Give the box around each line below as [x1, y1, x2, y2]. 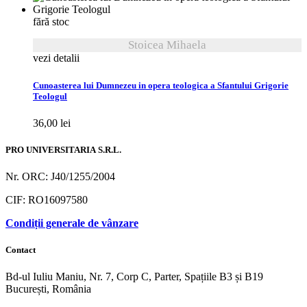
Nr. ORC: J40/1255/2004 [5, 171, 115, 183]
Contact [5, 245, 36, 256]
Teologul [33, 90, 67, 102]
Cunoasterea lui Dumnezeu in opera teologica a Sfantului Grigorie [33, 79, 288, 91]
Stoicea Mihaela [128, 38, 206, 52]
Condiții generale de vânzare [5, 217, 138, 230]
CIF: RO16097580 [5, 194, 88, 206]
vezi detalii [33, 52, 79, 64]
